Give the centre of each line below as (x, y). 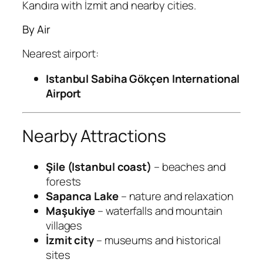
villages (64, 225)
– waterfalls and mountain (159, 210)
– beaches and (188, 166)
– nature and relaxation (176, 196)
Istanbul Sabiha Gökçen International (143, 79)
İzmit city (70, 240)
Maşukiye (71, 210)
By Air (36, 30)
